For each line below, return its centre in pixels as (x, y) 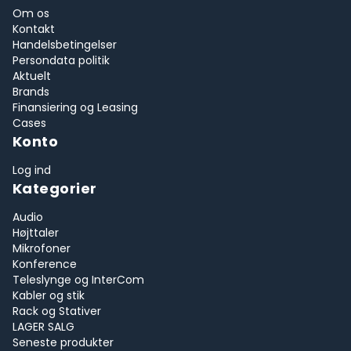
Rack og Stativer (57, 311)
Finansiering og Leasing (75, 107)
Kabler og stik (49, 295)
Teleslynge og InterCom (78, 280)
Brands (31, 92)
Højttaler (36, 233)
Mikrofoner (42, 248)
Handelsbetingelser (65, 45)
